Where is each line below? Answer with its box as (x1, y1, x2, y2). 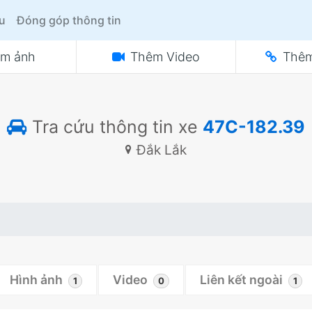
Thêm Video (130, 49, 200, 64)
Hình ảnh (10, 272, 63, 287)
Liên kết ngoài (200, 272, 283, 287)
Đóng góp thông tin (17, 13, 122, 27)
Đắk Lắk (133, 142, 187, 158)
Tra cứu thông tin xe (27, 116, 203, 137)
